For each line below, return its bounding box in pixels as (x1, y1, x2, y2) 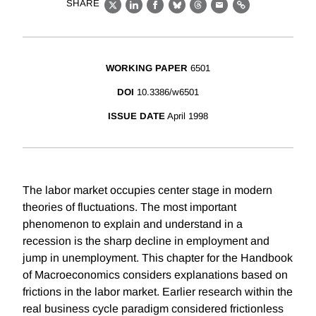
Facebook (154, 6, 209, 19)
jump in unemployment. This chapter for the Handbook (23, 252, 293, 265)
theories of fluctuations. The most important (23, 201, 236, 214)
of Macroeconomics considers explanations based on (23, 269, 288, 281)
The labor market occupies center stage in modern (23, 184, 272, 197)
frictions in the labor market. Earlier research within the (23, 286, 293, 298)
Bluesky (176, 6, 221, 19)
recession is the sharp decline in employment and (23, 235, 269, 248)
